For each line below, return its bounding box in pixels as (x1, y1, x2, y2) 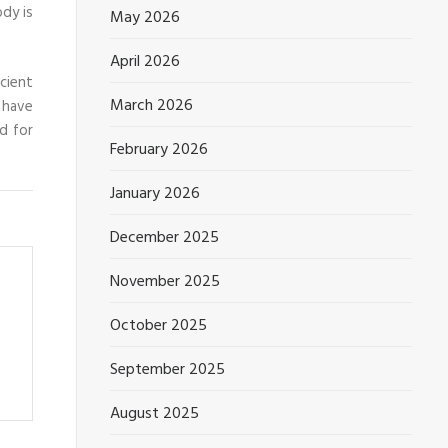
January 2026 (110, 181, 201, 207)
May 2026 (110, 5, 181, 31)
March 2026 (110, 93, 194, 119)
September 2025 (110, 357, 226, 383)
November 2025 (110, 269, 221, 295)
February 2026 (110, 137, 209, 163)
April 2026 (110, 49, 181, 75)
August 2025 (110, 401, 200, 427)
